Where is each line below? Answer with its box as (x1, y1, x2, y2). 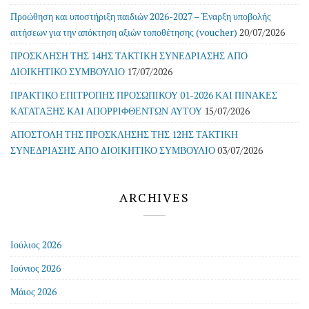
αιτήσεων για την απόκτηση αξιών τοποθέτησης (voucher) (10, 26, 237, 39)
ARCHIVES (119, 189, 190, 206)
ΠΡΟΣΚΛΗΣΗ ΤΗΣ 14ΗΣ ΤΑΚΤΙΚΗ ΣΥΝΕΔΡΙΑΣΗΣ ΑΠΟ (10, 49, 248, 62)
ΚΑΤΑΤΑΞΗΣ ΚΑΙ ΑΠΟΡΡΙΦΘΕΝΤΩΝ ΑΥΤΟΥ (10, 104, 202, 117)
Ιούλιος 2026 (10, 238, 61, 251)
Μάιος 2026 (10, 285, 57, 298)
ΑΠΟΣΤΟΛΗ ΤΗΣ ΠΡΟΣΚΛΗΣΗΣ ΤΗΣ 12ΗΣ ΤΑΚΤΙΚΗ (10, 128, 238, 141)
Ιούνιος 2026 (10, 261, 61, 275)
